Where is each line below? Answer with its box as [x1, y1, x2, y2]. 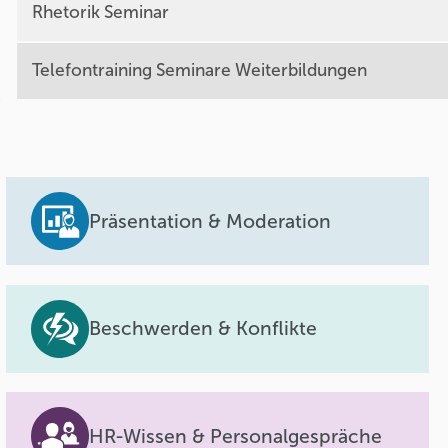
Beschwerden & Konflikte [89, 317, 318, 341]
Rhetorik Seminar [31, 2, 169, 24]
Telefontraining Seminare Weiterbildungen [31, 60, 367, 82]
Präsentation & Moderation [89, 209, 332, 233]
